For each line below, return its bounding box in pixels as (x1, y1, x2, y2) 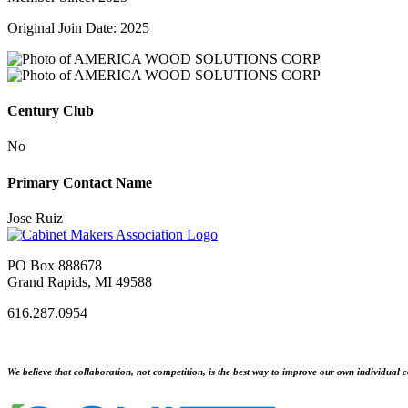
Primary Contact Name (7, 174, 152, 190)
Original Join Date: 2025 (7, 19, 149, 36)
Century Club (7, 103, 94, 119)
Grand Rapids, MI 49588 (7, 273, 152, 290)
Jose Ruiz (7, 209, 63, 226)
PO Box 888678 (7, 257, 102, 273)
